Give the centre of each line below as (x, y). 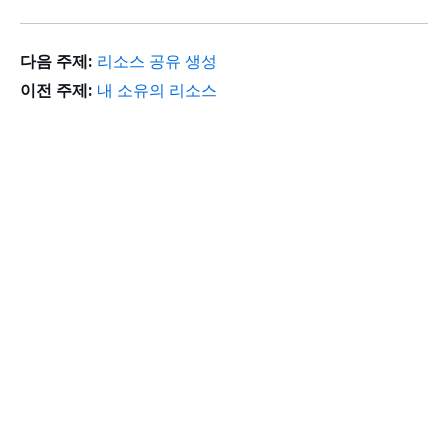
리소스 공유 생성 (156, 61)
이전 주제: (56, 90)
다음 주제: (56, 61)
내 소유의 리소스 (156, 90)
